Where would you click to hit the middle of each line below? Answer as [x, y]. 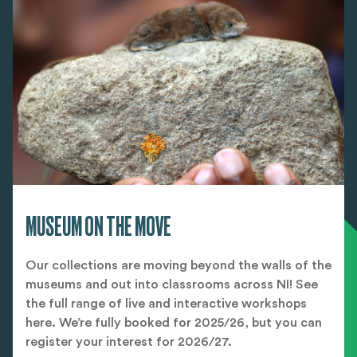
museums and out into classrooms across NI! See [172, 285]
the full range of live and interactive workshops [166, 304]
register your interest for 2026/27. [129, 342]
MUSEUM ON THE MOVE [98, 227]
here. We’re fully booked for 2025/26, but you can [174, 323]
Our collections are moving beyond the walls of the [178, 266]
